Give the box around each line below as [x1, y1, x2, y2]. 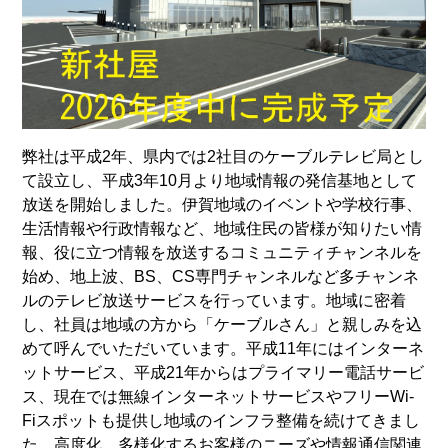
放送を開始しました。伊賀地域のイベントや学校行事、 [22, 195, 423, 213]
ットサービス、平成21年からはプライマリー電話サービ [22, 363, 425, 381]
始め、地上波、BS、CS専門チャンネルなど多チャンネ [22, 267, 420, 285]
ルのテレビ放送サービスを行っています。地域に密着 [22, 291, 407, 309]
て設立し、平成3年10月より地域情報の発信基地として [22, 171, 418, 189]
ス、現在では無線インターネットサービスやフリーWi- [22, 387, 415, 405]
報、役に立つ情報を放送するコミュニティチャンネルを [22, 243, 423, 261]
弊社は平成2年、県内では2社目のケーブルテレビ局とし [22, 147, 425, 165]
